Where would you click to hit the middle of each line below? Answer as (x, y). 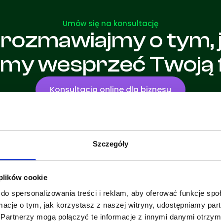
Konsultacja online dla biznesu (110, 90)
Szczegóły (110, 144)
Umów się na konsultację (110, 24)
